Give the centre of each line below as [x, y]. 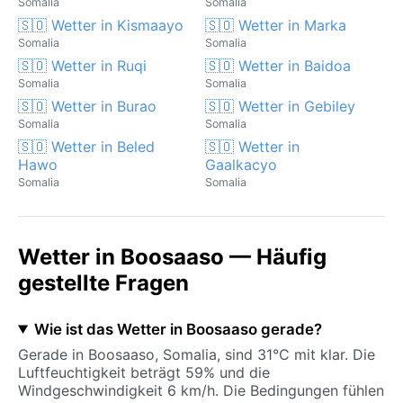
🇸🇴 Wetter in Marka [276, 25]
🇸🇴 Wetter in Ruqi [82, 65]
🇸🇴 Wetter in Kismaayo [101, 25]
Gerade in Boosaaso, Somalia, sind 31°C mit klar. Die [197, 354]
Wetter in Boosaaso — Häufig [172, 256]
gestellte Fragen [103, 282]
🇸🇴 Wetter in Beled [86, 146]
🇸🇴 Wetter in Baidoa [278, 65]
